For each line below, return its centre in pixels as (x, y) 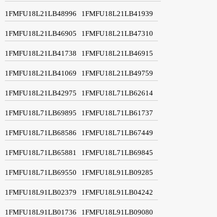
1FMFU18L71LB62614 (117, 93)
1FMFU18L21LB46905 (41, 33)
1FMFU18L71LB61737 (117, 113)
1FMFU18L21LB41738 (41, 53)
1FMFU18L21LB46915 (117, 53)
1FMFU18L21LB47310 (117, 33)
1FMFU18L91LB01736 (41, 212)
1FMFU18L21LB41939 (117, 13)
